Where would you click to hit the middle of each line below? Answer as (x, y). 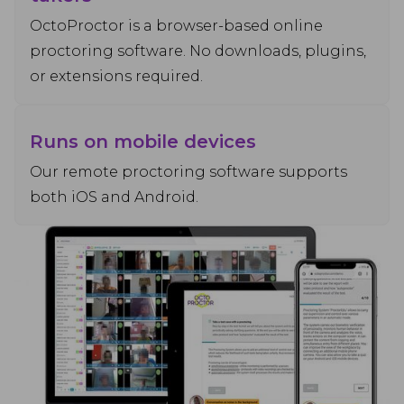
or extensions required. (116, 76)
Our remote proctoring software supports (188, 172)
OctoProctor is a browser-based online (176, 26)
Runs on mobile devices (143, 142)
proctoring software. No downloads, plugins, (198, 51)
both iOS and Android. (114, 197)
